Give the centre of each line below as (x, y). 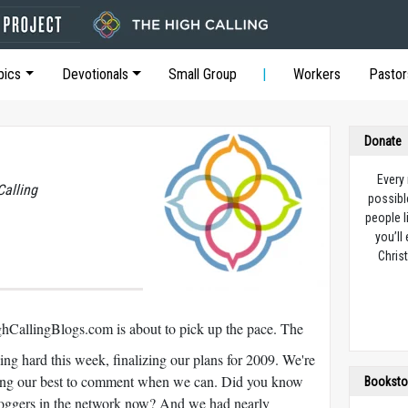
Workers (317, 74)
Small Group (203, 74)
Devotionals (95, 74)
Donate (383, 141)
